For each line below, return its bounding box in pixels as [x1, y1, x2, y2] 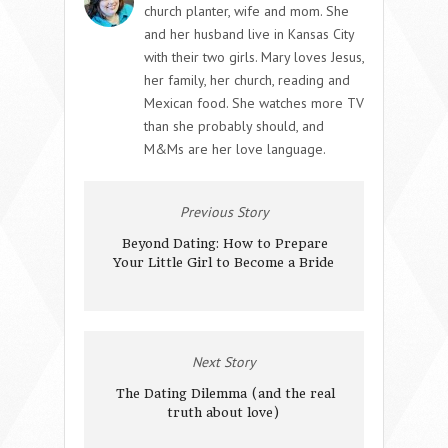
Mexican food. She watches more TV [144, 93, 364, 112]
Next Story [192, 352, 256, 371]
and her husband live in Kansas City [144, 24, 354, 43]
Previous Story [179, 202, 269, 221]
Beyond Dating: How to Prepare [122, 235, 328, 251]
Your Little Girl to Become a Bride [112, 254, 334, 270]
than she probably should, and [144, 116, 324, 135]
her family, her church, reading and [144, 70, 350, 89]
